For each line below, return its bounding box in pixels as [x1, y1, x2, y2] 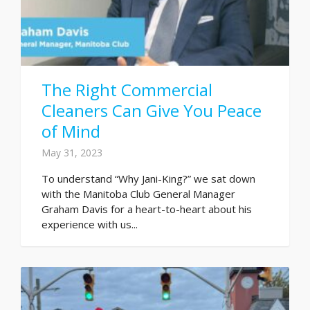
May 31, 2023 [42, 145, 102, 159]
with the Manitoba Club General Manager [42, 186, 235, 201]
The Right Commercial [42, 77, 212, 101]
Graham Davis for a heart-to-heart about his [42, 201, 252, 216]
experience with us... [42, 217, 138, 231]
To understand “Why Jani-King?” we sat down [42, 171, 255, 185]
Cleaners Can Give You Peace [42, 98, 262, 122]
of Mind [42, 119, 100, 143]
